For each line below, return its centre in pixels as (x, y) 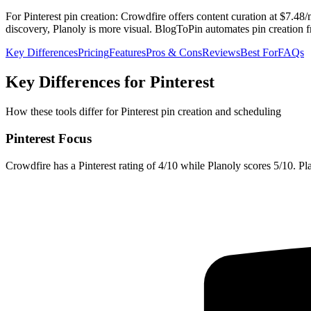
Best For (259, 53)
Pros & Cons (174, 53)
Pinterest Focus (49, 138)
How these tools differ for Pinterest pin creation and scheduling (143, 112)
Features (127, 53)
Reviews (221, 53)
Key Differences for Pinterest (110, 82)
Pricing (93, 53)
